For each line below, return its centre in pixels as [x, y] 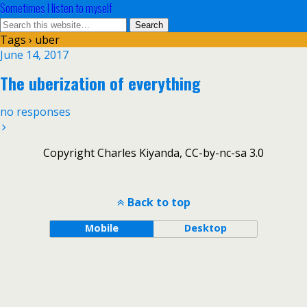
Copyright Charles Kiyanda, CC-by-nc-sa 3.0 [153, 153]
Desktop [205, 228]
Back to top [159, 202]
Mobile [101, 228]
